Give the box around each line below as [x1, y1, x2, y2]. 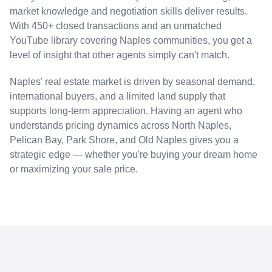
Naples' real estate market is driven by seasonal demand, [10, 76, 255, 87]
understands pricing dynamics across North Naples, [10, 120, 231, 131]
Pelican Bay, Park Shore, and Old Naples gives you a [10, 134, 239, 145]
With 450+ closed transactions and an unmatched [10, 20, 222, 31]
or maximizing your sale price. [10, 163, 138, 174]
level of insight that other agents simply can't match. [10, 49, 229, 60]
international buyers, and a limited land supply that [10, 90, 225, 101]
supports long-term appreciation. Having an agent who [10, 105, 242, 116]
